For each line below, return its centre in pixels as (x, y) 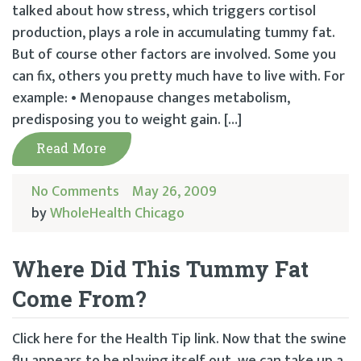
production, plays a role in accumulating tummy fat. (174, 33)
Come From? (79, 299)
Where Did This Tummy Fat (160, 269)
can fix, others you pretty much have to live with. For (178, 77)
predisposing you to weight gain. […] (127, 120)
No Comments (75, 192)
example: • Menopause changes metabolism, (151, 99)
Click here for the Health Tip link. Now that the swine (179, 340)
